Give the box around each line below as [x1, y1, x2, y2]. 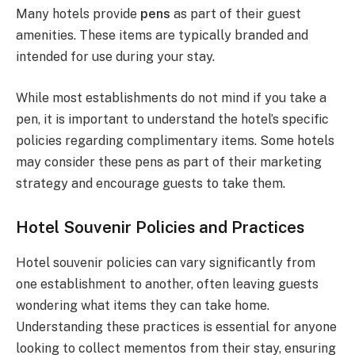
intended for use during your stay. [16, 49, 215, 65]
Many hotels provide [16, 6, 140, 22]
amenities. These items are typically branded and [16, 28, 308, 44]
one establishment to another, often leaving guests [16, 276, 319, 292]
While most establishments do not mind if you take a [16, 90, 326, 105]
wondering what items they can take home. [16, 297, 269, 313]
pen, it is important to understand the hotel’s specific [16, 111, 329, 127]
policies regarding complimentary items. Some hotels [16, 132, 334, 148]
